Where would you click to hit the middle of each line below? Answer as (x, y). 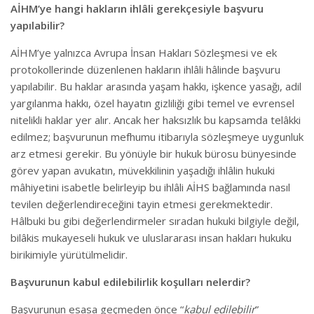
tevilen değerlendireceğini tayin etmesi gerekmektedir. (142, 204)
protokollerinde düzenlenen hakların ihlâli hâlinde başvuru (145, 69)
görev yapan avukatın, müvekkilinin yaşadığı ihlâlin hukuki (143, 170)
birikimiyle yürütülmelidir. (69, 254)
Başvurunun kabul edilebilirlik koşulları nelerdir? (130, 282)
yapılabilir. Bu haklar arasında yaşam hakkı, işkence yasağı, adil (156, 86)
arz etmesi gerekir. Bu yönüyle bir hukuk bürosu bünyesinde (153, 153)
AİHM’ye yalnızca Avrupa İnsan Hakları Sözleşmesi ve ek (144, 53)
